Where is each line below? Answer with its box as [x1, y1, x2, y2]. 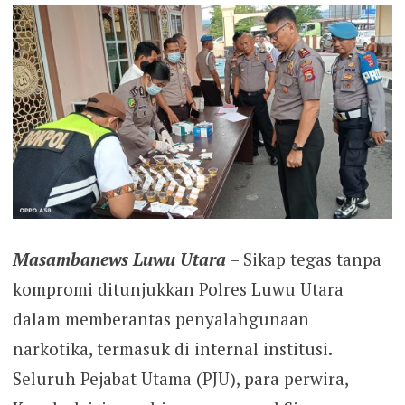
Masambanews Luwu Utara [12, 248, 226, 271]
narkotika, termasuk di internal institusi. [12, 337, 332, 361]
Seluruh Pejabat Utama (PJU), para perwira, [12, 367, 348, 391]
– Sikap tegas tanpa [225, 248, 381, 271]
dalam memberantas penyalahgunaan [12, 307, 309, 331]
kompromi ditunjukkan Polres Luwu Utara [12, 278, 344, 301]
